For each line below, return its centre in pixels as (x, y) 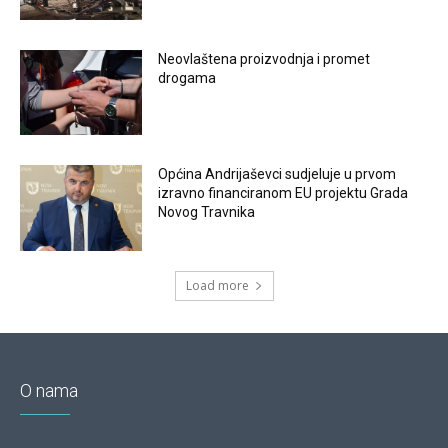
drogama (187, 77)
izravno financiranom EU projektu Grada (283, 193)
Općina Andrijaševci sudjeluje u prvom (277, 174)
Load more (217, 286)
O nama (49, 391)
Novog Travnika (207, 212)
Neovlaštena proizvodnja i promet (264, 58)
